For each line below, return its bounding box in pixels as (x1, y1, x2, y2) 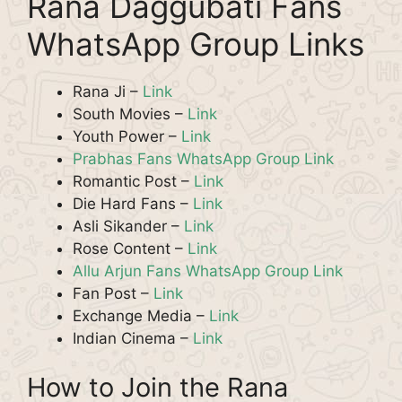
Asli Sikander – (73, 216, 184, 235)
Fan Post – (73, 284, 153, 302)
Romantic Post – (73, 171, 194, 190)
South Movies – (73, 104, 188, 123)
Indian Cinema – (73, 328, 193, 347)
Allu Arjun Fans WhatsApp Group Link (73, 261, 343, 280)
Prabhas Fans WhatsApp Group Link (73, 149, 334, 168)
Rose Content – (73, 239, 188, 258)
